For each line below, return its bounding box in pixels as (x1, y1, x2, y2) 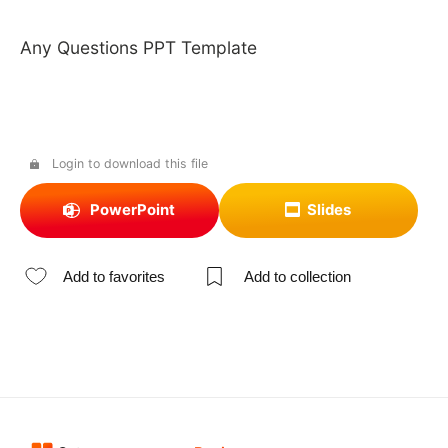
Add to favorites (63, 267, 166, 285)
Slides (307, 201, 352, 220)
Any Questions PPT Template (19, 36, 257, 58)
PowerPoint (89, 201, 175, 220)
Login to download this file (51, 155, 208, 171)
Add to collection (243, 267, 351, 285)
